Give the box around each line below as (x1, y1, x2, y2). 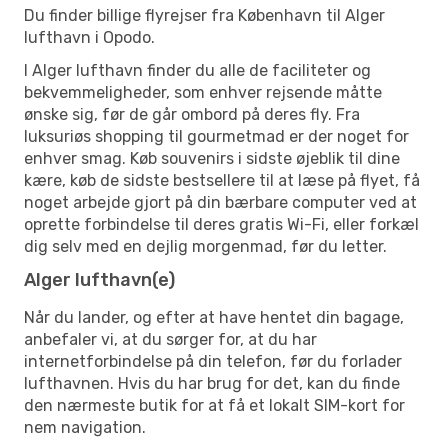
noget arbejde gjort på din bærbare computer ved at (24, 192, 417, 212)
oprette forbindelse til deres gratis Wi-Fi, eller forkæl (24, 214, 419, 234)
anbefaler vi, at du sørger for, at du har (24, 329, 317, 349)
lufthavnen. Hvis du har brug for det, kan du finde (24, 373, 400, 393)
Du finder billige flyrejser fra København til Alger (24, 5, 385, 25)
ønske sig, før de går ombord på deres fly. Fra (24, 104, 360, 124)
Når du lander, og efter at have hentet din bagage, (24, 307, 404, 327)
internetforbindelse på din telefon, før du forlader (24, 351, 402, 371)
